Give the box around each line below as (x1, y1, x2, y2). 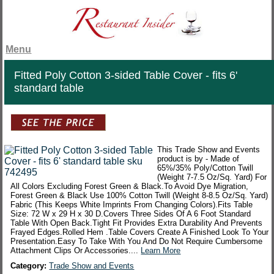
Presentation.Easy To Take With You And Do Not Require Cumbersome (10, 237, 263, 246)
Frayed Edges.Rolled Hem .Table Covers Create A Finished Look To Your (10, 228, 269, 237)
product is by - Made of (157, 154, 240, 164)
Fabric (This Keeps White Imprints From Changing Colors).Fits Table (10, 200, 253, 210)
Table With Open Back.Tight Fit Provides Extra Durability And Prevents (10, 218, 263, 228)
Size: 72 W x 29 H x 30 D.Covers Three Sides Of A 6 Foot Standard (10, 209, 251, 219)
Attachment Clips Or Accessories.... (10, 246, 141, 256)
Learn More (141, 246, 181, 256)
